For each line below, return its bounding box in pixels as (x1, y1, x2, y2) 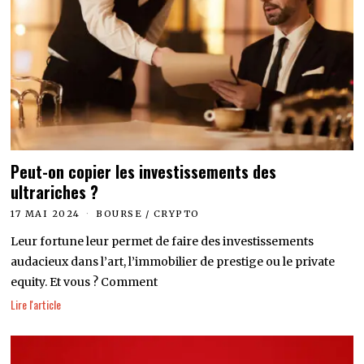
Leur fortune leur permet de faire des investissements (11, 233, 314, 249)
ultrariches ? (11, 180, 99, 204)
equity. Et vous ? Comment (11, 274, 158, 289)
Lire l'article (11, 296, 62, 314)
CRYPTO (153, 207, 200, 219)
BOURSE (96, 207, 143, 219)
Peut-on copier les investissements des (11, 159, 277, 184)
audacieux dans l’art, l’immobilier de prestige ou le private (11, 253, 336, 269)
